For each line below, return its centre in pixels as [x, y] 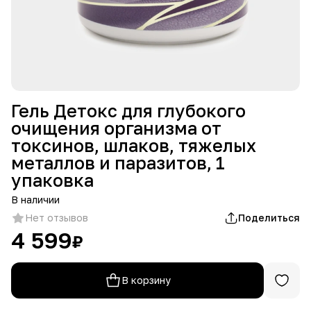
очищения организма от [116, 128]
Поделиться [269, 217]
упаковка [52, 180]
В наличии [35, 199]
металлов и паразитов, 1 [118, 162]
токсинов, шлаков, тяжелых [134, 145]
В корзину [146, 280]
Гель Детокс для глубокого [128, 110]
